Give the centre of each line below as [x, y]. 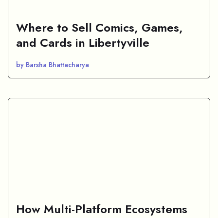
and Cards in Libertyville [83, 42]
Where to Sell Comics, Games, [100, 27]
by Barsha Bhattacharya [53, 64]
